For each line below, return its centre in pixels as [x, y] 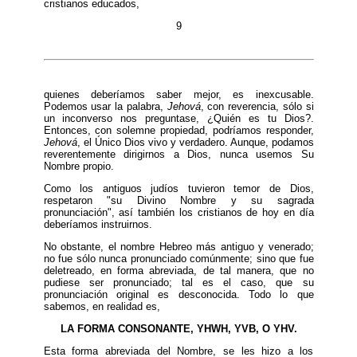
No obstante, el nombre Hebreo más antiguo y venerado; [178, 246]
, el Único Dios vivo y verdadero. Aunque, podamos [195, 142]
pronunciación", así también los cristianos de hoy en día [178, 212]
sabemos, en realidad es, [102, 306]
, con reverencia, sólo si [257, 106]
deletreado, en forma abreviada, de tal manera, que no [178, 270]
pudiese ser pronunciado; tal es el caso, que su [178, 282]
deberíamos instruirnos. [98, 224]
